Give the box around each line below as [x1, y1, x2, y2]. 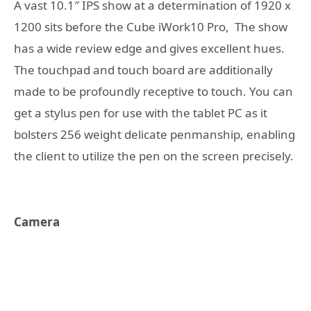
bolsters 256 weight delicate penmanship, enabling [14, 126, 295, 143]
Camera [14, 213, 60, 230]
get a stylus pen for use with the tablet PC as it [14, 105, 267, 121]
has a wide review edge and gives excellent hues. [14, 40, 285, 57]
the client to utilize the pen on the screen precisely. [14, 148, 294, 165]
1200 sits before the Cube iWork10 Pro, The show [14, 19, 287, 35]
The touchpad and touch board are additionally [14, 62, 273, 78]
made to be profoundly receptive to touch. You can [14, 83, 293, 100]
